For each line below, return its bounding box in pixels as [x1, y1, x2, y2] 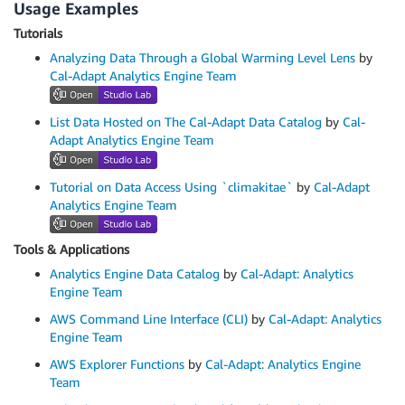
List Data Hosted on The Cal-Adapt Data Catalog [50, 114, 322, 130]
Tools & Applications [14, 241, 129, 258]
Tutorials [14, 25, 62, 41]
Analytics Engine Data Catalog [50, 266, 220, 282]
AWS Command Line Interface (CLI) [50, 311, 248, 327]
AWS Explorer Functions [50, 356, 184, 372]
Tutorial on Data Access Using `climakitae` [50, 178, 293, 194]
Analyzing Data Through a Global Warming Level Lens [50, 50, 355, 65]
